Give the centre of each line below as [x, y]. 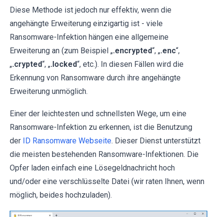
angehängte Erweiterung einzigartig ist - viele [86, 23]
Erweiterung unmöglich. [49, 91]
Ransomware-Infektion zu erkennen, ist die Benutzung [101, 127]
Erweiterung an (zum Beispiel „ [61, 50]
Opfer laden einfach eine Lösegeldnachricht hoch [92, 168]
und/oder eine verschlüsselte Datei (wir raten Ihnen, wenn [107, 181]
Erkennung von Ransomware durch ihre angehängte [95, 77]
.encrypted [132, 50]
